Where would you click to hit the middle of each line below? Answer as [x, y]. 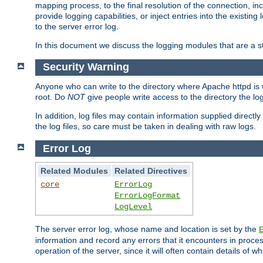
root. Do [51, 97]
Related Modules [75, 171]
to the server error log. [77, 26]
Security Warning [86, 67]
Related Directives [151, 171]
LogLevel [134, 207]
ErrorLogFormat [148, 196]
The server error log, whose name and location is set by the [147, 229]
